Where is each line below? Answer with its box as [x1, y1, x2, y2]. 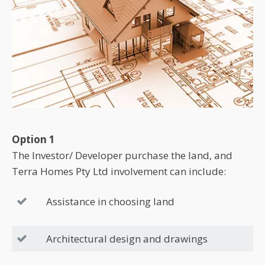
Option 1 [12, 132, 55, 146]
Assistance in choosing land [46, 194, 174, 208]
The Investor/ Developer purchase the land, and [12, 148, 232, 162]
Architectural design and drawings [46, 231, 208, 245]
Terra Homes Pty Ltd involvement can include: [12, 164, 226, 178]
